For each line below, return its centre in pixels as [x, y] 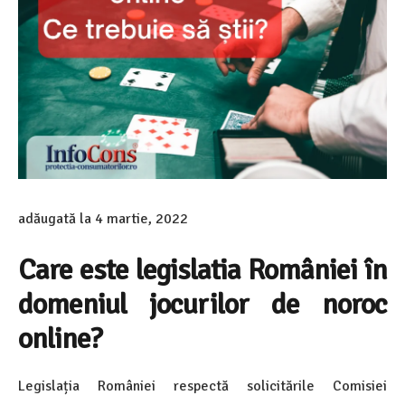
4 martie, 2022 [141, 218]
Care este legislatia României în [202, 269]
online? [61, 338]
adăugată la [57, 218]
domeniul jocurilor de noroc [202, 304]
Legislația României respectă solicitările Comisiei [202, 386]
